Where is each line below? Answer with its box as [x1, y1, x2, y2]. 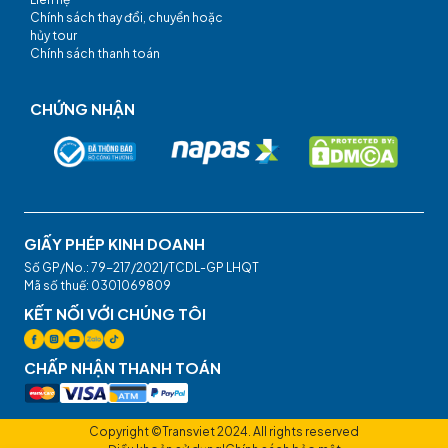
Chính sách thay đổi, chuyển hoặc [30, 10, 223, 26]
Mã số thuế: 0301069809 [24, 278, 171, 294]
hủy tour [30, 28, 77, 44]
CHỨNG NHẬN [30, 99, 135, 119]
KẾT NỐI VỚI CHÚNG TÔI [24, 304, 206, 324]
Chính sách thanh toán [30, 46, 160, 62]
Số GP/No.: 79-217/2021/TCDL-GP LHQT [24, 260, 259, 276]
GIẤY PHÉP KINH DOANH [24, 234, 205, 254]
